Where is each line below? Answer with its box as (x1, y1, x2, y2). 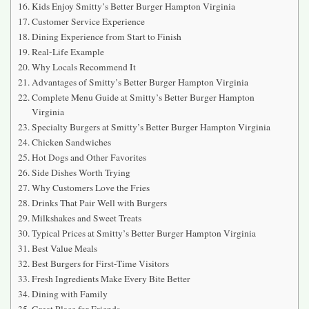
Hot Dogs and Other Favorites (31, 150, 146, 163)
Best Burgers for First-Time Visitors (31, 257, 169, 270)
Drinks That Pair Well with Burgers (31, 196, 167, 209)
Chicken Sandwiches (31, 135, 111, 148)
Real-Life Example (31, 45, 104, 58)
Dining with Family (31, 287, 108, 300)
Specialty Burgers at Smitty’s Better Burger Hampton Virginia (31, 120, 270, 133)
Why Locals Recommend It (31, 60, 136, 73)
